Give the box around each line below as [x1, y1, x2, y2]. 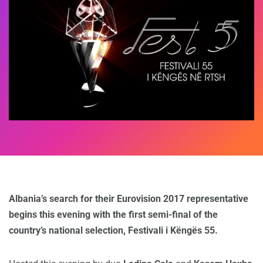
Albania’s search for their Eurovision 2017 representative [9, 193, 248, 205]
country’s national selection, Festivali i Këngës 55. [9, 225, 218, 237]
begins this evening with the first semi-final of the [9, 209, 218, 221]
